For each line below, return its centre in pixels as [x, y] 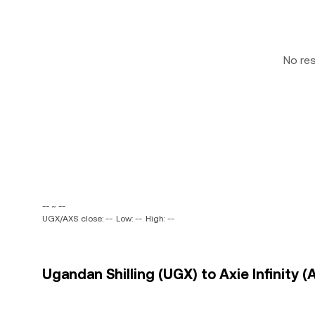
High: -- [160, 219]
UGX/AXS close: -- [77, 219]
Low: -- [129, 219]
